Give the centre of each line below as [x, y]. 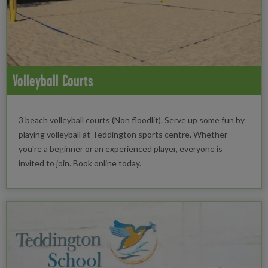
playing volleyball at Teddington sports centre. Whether [123, 134]
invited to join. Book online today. [81, 163]
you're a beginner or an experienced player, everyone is [121, 148]
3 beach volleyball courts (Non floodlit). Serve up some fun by [132, 120]
